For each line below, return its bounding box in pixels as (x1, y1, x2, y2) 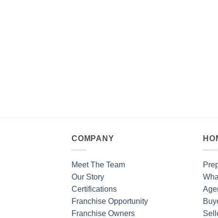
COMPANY (72, 134, 114, 143)
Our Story (72, 173, 104, 182)
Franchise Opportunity (72, 197, 148, 206)
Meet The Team (72, 161, 125, 169)
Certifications (72, 185, 117, 194)
